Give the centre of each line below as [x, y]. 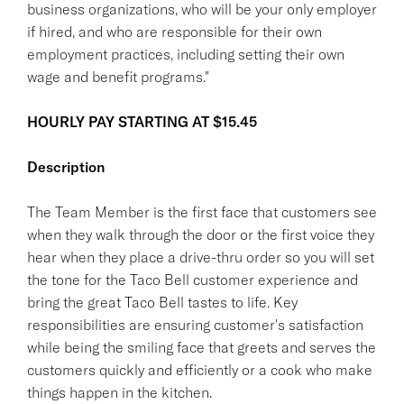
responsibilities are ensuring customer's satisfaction [195, 324]
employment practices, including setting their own [186, 54]
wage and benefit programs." [118, 76]
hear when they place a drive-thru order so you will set [201, 257]
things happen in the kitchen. [119, 392]
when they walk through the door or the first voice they [201, 234]
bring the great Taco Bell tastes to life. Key [162, 302]
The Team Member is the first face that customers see [202, 211]
